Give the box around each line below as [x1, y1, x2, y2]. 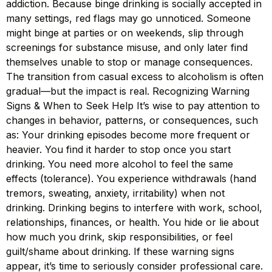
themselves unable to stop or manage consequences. [6, 56, 253, 69]
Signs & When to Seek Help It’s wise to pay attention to [6, 100, 260, 112]
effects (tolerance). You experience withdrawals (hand [6, 172, 256, 185]
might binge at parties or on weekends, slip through [6, 27, 243, 39]
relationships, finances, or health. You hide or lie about [6, 216, 259, 229]
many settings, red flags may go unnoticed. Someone [6, 12, 251, 25]
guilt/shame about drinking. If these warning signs [6, 245, 234, 258]
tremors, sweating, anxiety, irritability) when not [6, 187, 225, 200]
